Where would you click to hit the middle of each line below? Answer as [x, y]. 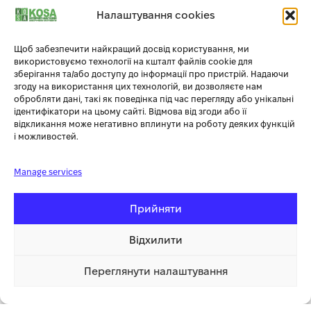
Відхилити [155, 239]
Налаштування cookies [155, 15]
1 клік [281, 285]
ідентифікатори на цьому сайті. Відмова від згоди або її [130, 111]
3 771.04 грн [45, 285]
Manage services [48, 172]
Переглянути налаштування [155, 271]
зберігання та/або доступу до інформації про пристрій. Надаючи [151, 74]
